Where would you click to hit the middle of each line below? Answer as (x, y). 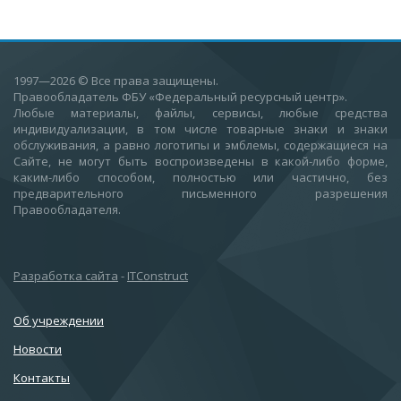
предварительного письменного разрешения (200, 193)
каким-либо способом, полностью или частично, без (200, 177)
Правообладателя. (68, 209)
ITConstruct (158, 276)
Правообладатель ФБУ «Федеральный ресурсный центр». (180, 97)
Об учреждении (59, 320)
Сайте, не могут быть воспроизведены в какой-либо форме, (200, 161)
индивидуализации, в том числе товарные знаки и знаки (200, 129)
